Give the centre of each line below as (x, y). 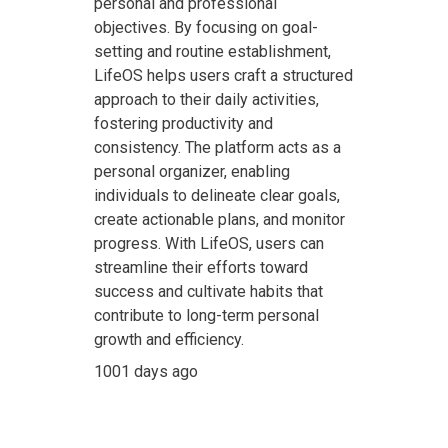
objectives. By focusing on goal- (206, 27)
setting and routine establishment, (213, 51)
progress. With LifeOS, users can (209, 243)
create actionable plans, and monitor (220, 219)
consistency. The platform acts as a (218, 147)
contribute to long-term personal (207, 315)
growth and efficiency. (169, 339)
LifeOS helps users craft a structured (224, 75)
